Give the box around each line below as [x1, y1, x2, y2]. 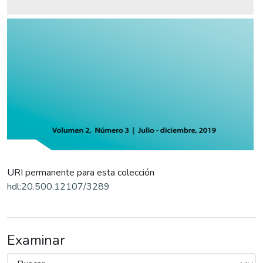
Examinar [7, 231, 65, 249]
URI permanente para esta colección [7, 166, 154, 179]
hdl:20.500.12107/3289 [7, 180, 110, 193]
